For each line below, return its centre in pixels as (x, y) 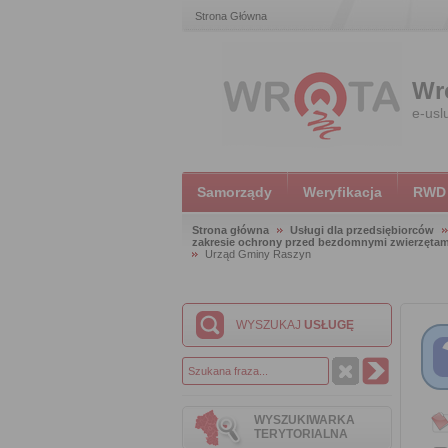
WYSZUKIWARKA (304, 420)
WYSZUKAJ (270, 325)
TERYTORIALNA (301, 434)
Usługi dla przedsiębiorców (362, 230)
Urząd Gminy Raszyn (258, 254)
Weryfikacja (342, 192)
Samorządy (234, 192)
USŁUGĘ (329, 325)
